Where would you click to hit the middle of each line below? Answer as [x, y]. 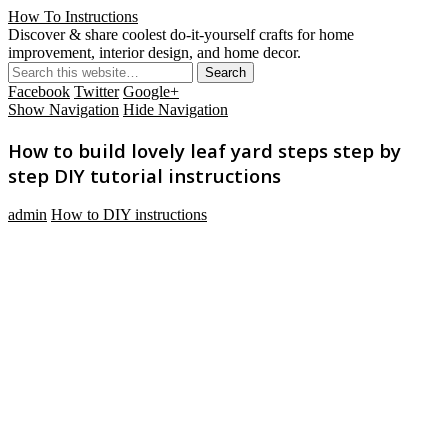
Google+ [151, 91]
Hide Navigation [175, 109]
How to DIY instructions [129, 215]
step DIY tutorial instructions [144, 175]
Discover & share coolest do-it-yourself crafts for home [181, 34]
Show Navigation [63, 109]
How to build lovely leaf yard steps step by [204, 150]
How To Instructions [73, 16]
